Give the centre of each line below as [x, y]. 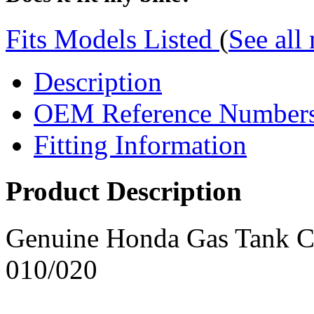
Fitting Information [140, 145]
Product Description [124, 191]
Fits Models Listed [112, 39]
